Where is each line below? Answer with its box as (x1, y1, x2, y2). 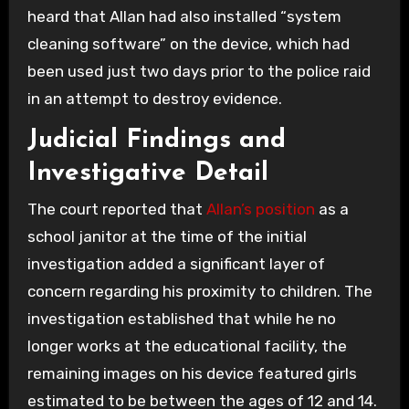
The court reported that (26, 200, 206, 219)
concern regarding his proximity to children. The (26, 282, 372, 301)
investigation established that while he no (26, 309, 336, 329)
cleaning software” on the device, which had (26, 34, 350, 53)
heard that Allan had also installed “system (26, 6, 341, 26)
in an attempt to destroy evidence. (26, 89, 282, 108)
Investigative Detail (26, 160, 268, 186)
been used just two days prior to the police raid (26, 61, 371, 80)
